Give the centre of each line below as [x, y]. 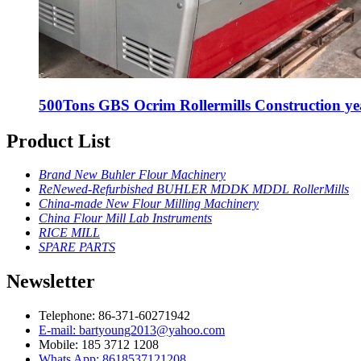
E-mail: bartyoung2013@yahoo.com [132, 330]
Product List [58, 141]
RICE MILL [69, 233]
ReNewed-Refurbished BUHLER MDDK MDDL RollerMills [194, 189]
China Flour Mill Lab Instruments [125, 218]
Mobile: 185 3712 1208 [99, 345]
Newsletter [51, 282]
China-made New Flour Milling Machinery [149, 204]
